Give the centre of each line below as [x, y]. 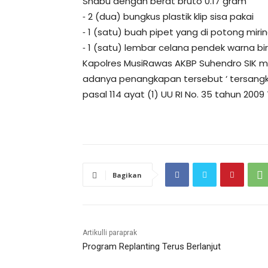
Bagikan [127, 175]
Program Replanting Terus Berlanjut [152, 247]
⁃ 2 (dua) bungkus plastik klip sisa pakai [168, 17]
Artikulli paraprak [110, 233]
